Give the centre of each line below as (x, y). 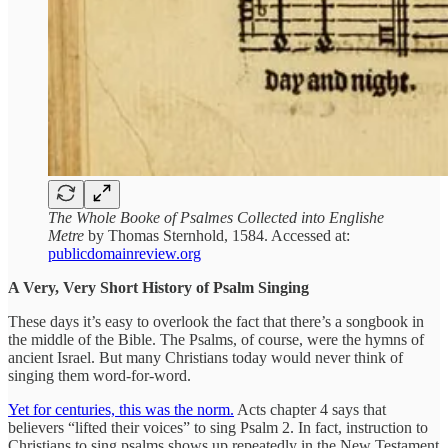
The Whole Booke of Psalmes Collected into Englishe (216, 217)
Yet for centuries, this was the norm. (121, 409)
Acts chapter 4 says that (310, 409)
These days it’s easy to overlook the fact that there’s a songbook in (216, 321)
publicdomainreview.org (124, 253)
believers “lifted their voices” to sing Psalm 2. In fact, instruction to (218, 427)
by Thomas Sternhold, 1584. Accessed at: (217, 235)
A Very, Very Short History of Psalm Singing (158, 287)
